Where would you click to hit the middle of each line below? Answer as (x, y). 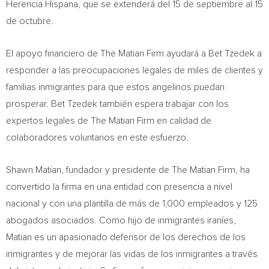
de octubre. (30, 21)
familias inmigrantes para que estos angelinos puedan (115, 87)
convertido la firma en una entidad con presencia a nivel (119, 187)
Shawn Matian (34, 170)
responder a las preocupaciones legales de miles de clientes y (134, 70)
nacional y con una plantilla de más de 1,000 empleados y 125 (132, 204)
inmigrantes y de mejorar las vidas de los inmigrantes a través (132, 254)
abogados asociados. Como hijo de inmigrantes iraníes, (121, 220)
